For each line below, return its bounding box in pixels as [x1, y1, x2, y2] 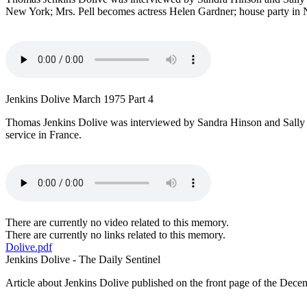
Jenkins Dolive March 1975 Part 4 [5, 93, 153, 106]
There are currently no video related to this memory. [5, 217, 229, 229]
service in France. [5, 129, 82, 141]
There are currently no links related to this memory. [5, 229, 225, 241]
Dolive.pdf [5, 241, 52, 254]
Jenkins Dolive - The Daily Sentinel [5, 254, 160, 266]
